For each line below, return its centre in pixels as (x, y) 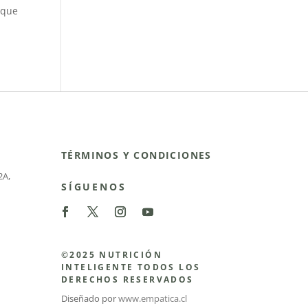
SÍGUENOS (94, 187)
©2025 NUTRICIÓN (112, 254)
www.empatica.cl (153, 298)
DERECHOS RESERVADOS (128, 279)
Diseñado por (90, 298)
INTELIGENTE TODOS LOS (131, 267)
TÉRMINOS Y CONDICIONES (136, 155)
